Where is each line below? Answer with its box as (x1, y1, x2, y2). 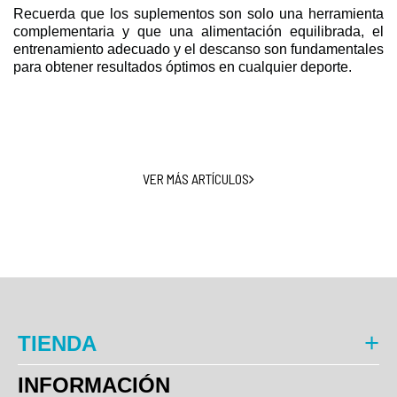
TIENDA (18, 331, 97, 355)
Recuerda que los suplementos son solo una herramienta (13, 5, 384, 21)
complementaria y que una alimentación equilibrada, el (13, 23, 384, 39)
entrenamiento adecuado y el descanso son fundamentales (13, 41, 384, 57)
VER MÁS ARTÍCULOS (143, 169, 249, 187)
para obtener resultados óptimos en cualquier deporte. (13, 58, 352, 74)
